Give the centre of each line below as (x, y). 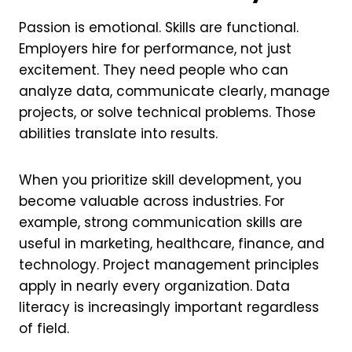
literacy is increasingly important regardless (169, 307)
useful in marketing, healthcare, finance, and (172, 243)
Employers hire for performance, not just (156, 48)
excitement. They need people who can (154, 70)
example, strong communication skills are (161, 222)
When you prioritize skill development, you (161, 180)
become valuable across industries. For (152, 201)
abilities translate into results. (119, 133)
